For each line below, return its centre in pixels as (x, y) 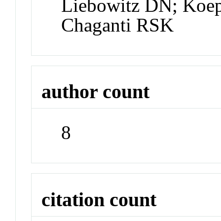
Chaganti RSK (118, 25)
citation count (99, 199)
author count (96, 92)
